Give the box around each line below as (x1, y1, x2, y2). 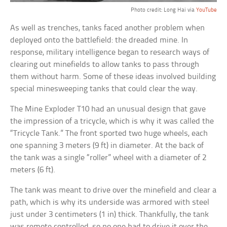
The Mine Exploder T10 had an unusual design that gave (10, 105, 206, 114)
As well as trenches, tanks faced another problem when (10, 24, 205, 33)
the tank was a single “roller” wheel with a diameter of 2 (10, 154, 207, 163)
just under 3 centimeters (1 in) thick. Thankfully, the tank (10, 210, 209, 219)
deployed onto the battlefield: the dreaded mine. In (10, 36, 188, 45)
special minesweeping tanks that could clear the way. (10, 85, 198, 94)
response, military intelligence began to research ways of (10, 48, 210, 57)
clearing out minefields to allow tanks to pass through (10, 60, 200, 69)
